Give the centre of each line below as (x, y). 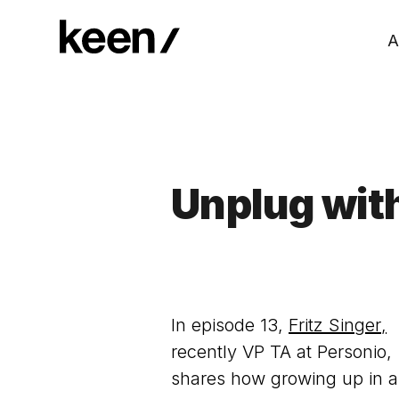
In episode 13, (230, 325)
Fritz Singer (335, 325)
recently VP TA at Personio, (281, 352)
